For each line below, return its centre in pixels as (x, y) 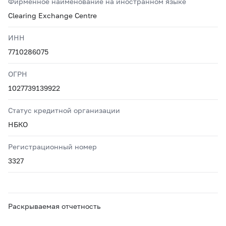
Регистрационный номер (52, 147)
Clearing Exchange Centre (52, 15)
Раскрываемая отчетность (54, 206)
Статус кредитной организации (64, 110)
